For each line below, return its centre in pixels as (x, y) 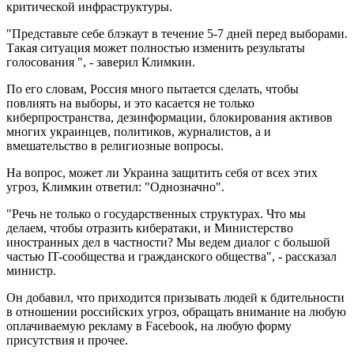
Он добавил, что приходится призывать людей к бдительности (175, 297)
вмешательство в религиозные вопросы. (115, 145)
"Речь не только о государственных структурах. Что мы (156, 213)
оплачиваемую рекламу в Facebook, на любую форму (149, 326)
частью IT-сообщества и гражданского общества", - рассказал (171, 256)
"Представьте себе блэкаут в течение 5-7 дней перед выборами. (177, 33)
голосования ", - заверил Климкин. (101, 62)
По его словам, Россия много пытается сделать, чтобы (153, 88)
